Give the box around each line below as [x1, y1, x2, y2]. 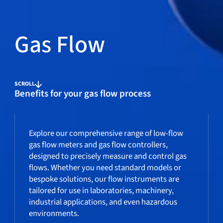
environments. [29, 207, 80, 220]
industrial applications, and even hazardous [29, 196, 178, 208]
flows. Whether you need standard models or [29, 161, 182, 174]
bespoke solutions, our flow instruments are [29, 173, 180, 185]
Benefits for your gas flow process [14, 87, 151, 101]
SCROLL [14, 80, 35, 89]
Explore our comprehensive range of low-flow [29, 127, 184, 139]
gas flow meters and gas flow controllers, [29, 138, 168, 151]
